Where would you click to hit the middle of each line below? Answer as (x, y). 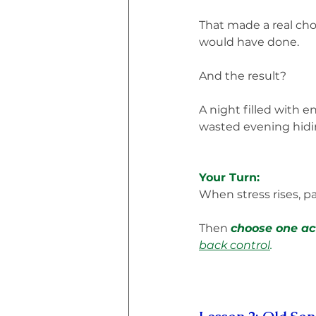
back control (235, 245)
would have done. (249, 42)
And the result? (243, 75)
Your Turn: (229, 177)
